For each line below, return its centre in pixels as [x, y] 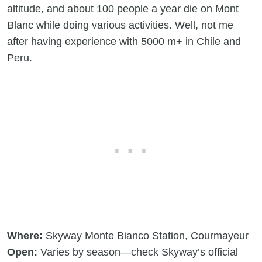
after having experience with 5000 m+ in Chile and [124, 42]
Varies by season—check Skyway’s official [138, 252]
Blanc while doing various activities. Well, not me [120, 25]
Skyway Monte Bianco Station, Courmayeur [146, 236]
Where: [25, 236]
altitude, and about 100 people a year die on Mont [123, 9]
